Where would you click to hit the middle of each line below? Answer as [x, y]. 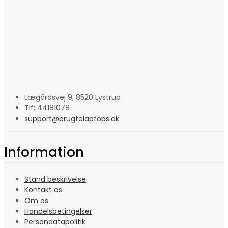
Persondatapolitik [55, 222]
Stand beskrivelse [55, 179]
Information [44, 152]
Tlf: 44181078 [47, 108]
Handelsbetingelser [58, 211]
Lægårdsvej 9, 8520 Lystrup [73, 97]
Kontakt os [43, 190]
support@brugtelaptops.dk [72, 118]
